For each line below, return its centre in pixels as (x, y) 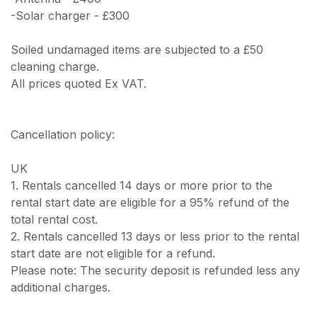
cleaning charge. (55, 66)
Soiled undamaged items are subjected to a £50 (137, 49)
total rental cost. (54, 219)
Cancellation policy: (63, 134)
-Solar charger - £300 (70, 15)
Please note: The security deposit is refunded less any (155, 270)
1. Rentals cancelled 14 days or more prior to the (142, 185)
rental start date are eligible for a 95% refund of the (150, 202)
